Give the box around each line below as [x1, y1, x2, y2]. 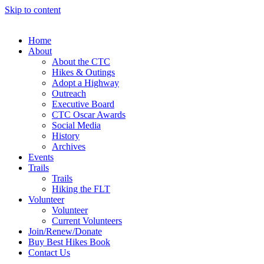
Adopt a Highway [52, 78, 119, 88]
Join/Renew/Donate [28, 226, 102, 236]
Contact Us [28, 247, 70, 258]
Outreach [52, 88, 86, 98]
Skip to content [5, 5, 61, 15]
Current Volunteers [52, 216, 122, 226]
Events [28, 152, 54, 162]
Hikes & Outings [52, 67, 115, 77]
